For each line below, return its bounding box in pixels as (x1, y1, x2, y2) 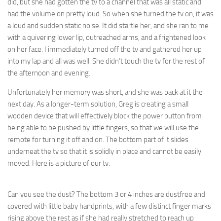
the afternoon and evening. (7, 69, 90, 77)
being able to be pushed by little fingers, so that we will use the (7, 123, 199, 132)
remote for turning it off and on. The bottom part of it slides (7, 135, 188, 144)
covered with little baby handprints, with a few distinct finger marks (7, 202, 211, 211)
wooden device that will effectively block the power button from (7, 111, 202, 120)
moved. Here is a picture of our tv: (7, 159, 110, 168)
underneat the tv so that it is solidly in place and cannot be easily (7, 147, 201, 156)
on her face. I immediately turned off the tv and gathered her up (7, 45, 202, 54)
